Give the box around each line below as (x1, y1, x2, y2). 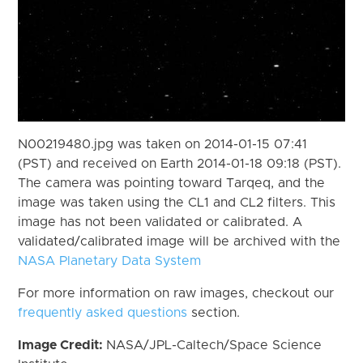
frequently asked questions (18, 305, 188, 319)
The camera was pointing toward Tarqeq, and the (18, 176, 326, 190)
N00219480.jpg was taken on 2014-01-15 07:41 (18, 137, 308, 151)
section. (187, 305, 241, 319)
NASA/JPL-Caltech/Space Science (106, 338, 322, 352)
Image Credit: (18, 338, 107, 352)
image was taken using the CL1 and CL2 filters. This (18, 195, 336, 209)
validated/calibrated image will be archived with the (18, 234, 341, 248)
